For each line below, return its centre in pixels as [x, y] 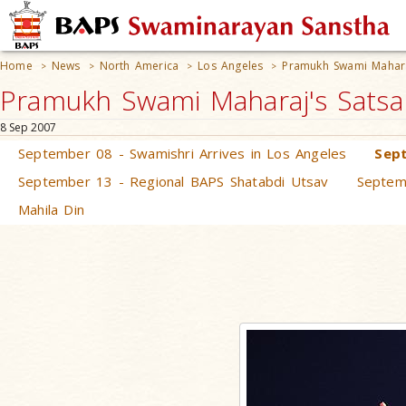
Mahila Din [51, 209]
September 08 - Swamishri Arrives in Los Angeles [183, 153]
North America [139, 66]
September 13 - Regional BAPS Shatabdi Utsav [174, 181]
